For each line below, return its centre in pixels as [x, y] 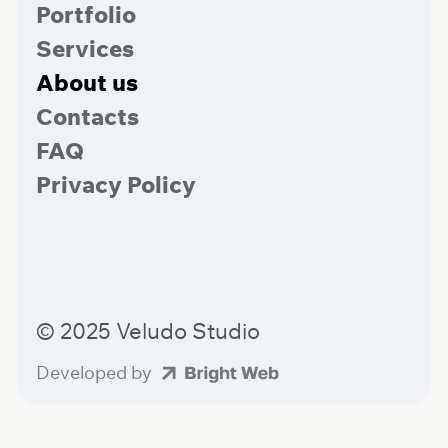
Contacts [87, 116]
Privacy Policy [115, 184]
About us [86, 82]
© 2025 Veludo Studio [147, 331]
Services [84, 48]
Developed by [93, 372]
